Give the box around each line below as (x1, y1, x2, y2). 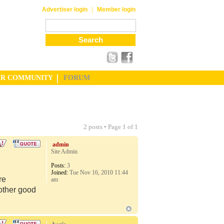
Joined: (51, 169, 68, 176)
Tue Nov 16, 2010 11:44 (68, 169, 128, 176)
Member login (97, 6, 135, 13)
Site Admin (51, 148, 78, 155)
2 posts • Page (83, 123, 122, 130)
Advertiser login (42, 6, 87, 13)
